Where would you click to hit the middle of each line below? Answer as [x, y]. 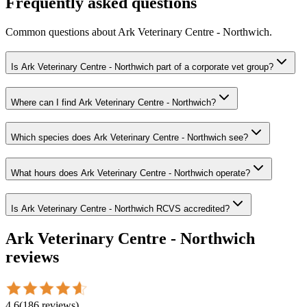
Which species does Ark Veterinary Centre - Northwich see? [130, 138]
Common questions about [62, 32]
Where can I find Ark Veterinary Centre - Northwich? [113, 102]
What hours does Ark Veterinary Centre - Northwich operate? [131, 173]
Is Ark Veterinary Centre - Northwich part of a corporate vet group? [142, 66]
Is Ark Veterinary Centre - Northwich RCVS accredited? [120, 208]
